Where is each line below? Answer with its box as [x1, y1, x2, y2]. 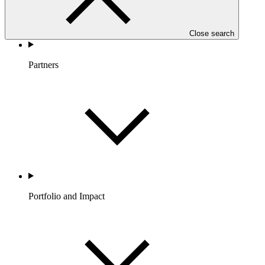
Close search [189, 28, 234, 38]
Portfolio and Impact [28, 190, 105, 201]
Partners [28, 59, 59, 70]
